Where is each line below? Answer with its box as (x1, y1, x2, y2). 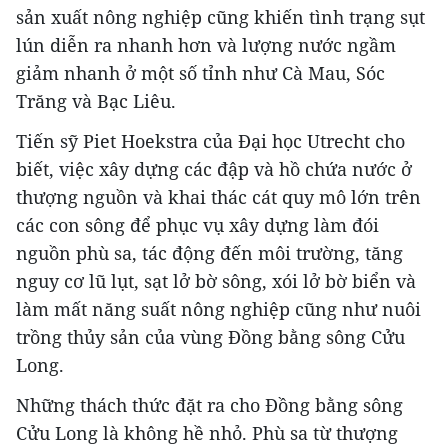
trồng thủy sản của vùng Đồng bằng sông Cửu (16, 325, 405, 350)
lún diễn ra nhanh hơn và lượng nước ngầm (16, 33, 396, 58)
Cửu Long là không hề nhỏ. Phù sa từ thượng (16, 421, 398, 446)
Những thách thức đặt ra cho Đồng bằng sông (16, 393, 403, 418)
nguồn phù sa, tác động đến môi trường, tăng (16, 241, 403, 266)
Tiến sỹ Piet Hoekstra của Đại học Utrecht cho (16, 129, 405, 154)
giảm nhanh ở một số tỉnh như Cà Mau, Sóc (16, 61, 385, 86)
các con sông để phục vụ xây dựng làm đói (16, 213, 379, 238)
